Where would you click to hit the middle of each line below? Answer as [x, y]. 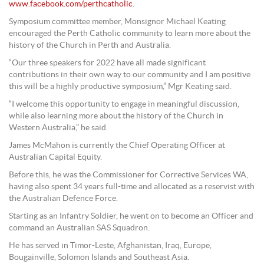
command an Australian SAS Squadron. [80, 228]
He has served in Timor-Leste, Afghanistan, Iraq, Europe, [110, 246]
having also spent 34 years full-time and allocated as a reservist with [132, 187]
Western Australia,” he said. [58, 128]
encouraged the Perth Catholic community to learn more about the [130, 34]
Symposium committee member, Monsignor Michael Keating [117, 22]
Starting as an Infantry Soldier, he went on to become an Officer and [131, 217]
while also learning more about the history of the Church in [116, 116]
